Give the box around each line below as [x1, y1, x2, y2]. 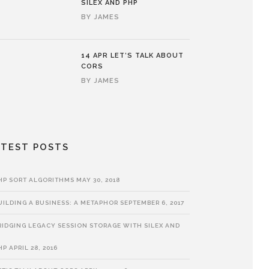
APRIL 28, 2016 [9, 244, 58, 251]
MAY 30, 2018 [76, 176, 121, 183]
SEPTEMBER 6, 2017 [120, 199, 185, 206]
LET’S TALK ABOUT [110, 51, 184, 59]
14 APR [81, 51, 111, 59]
